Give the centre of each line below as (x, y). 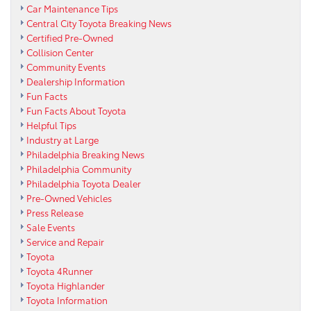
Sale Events (51, 227)
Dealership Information (76, 82)
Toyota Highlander (66, 286)
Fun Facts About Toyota (76, 111)
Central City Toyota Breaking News (99, 23)
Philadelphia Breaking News (85, 154)
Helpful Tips (51, 125)
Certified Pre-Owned (70, 38)
